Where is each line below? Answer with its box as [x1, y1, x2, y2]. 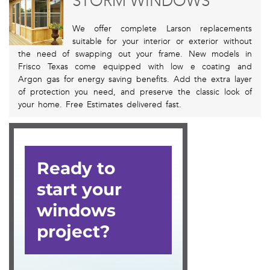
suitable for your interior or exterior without [72, 36, 252, 47]
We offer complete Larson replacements [72, 24, 252, 34]
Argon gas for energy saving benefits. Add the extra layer [18, 74, 252, 85]
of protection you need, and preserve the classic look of [18, 87, 252, 98]
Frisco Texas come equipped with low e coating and [18, 61, 252, 72]
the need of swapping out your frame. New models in [18, 49, 252, 60]
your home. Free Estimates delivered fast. [18, 99, 181, 110]
